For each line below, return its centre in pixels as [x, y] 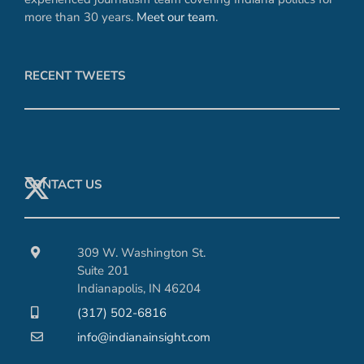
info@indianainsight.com [144, 337]
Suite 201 [103, 271]
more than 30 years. [80, 17]
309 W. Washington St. [141, 253]
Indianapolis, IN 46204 [139, 288]
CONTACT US [63, 184]
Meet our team [176, 17]
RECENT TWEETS [75, 76]
